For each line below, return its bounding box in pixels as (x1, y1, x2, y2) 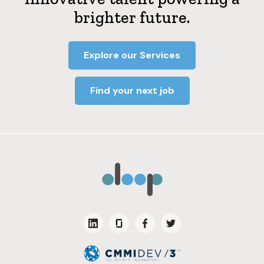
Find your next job (90, 84, 174, 97)
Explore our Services (84, 49, 180, 62)
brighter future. (74, 8, 190, 28)
